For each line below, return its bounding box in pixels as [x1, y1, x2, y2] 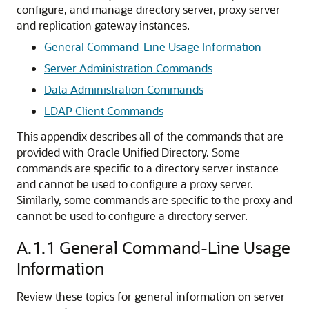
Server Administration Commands [44, 61, 212, 75]
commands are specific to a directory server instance [17, 161, 279, 175]
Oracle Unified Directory [87, 145, 206, 159]
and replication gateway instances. [17, 18, 190, 32]
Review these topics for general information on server [17, 289, 285, 303]
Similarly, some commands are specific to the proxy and [17, 192, 292, 207]
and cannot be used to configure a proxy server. [17, 177, 253, 191]
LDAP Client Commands [44, 103, 163, 118]
